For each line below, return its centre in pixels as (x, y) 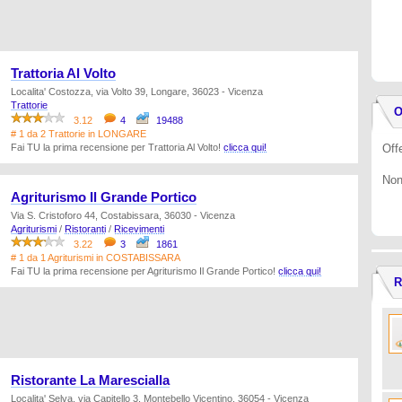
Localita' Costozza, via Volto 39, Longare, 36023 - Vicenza (137, 92)
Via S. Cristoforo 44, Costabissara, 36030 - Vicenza (123, 215)
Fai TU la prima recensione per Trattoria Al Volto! (117, 147)
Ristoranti (85, 229)
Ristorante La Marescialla (90, 380)
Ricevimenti (139, 229)
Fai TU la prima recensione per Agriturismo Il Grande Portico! (144, 271)
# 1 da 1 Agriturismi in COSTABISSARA (96, 258)
